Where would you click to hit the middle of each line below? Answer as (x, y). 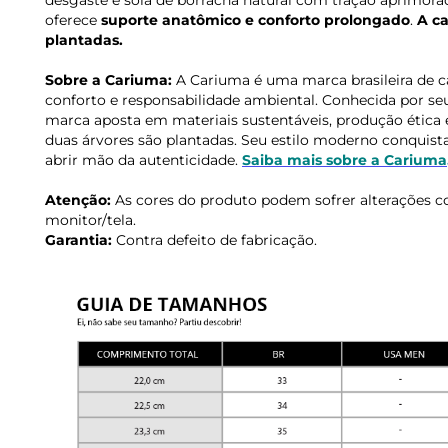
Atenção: (78, 200)
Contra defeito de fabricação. (214, 240)
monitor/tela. (90, 220)
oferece (73, 20)
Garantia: (78, 240)
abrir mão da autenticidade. (143, 160)
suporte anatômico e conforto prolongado (255, 20)
